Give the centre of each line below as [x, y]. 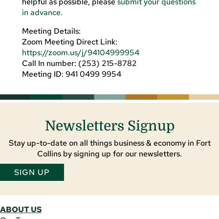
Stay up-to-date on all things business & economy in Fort [109, 143]
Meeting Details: [51, 31]
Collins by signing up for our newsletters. [109, 153]
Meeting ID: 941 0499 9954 [71, 74]
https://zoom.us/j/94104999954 [80, 52]
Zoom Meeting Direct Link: [69, 42]
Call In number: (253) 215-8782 [79, 63]
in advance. [42, 12]
